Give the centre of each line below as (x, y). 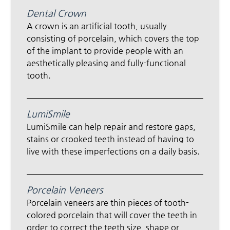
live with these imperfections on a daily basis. (113, 151)
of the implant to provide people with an (105, 51)
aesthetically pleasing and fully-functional (107, 63)
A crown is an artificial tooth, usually (97, 26)
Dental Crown (57, 13)
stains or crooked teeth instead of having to (111, 139)
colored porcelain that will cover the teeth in (112, 215)
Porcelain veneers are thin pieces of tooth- (108, 203)
